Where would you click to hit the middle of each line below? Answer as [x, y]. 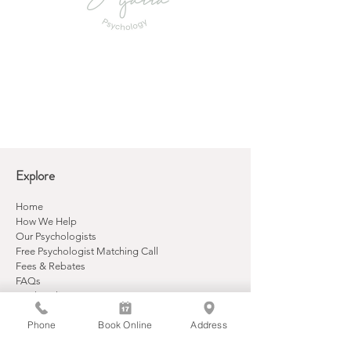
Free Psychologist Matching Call [87, 251]
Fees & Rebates [51, 266]
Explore [35, 175]
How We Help [46, 221]
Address [209, 324]
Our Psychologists [56, 236]
